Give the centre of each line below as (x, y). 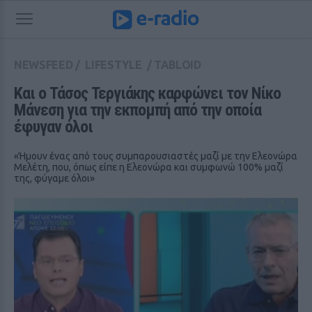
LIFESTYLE (114, 65)
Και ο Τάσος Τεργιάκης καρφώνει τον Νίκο (147, 93)
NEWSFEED (44, 65)
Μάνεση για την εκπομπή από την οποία (138, 110)
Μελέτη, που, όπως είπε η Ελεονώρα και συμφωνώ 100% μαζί (149, 167)
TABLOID (178, 65)
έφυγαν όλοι (53, 127)
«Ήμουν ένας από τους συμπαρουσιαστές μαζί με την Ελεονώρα (156, 156)
